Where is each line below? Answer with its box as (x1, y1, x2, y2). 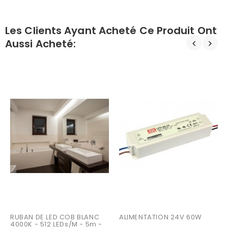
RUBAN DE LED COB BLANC (10, 212, 101, 222)
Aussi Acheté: (5, 37, 76, 51)
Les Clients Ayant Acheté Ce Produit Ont (5, 23, 217, 38)
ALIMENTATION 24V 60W (119, 212, 202, 222)
